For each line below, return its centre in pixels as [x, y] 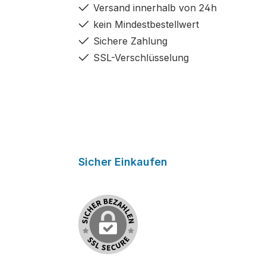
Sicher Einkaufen [123, 162]
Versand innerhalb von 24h [155, 8]
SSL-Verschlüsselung [141, 58]
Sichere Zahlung [130, 41]
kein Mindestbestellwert [146, 25]
